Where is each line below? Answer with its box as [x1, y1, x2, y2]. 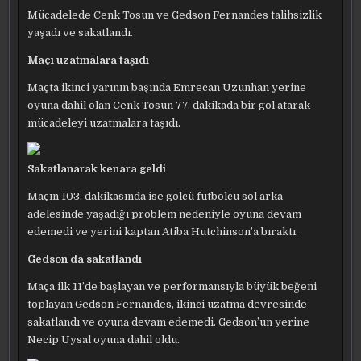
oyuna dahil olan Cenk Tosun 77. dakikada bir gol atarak [27, 99, 311, 111]
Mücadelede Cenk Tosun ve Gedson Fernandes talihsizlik [27, 9, 322, 21]
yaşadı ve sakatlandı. [27, 27, 134, 39]
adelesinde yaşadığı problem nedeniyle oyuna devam [27, 208, 302, 220]
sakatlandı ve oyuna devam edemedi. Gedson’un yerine [27, 316, 310, 328]
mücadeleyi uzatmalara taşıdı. [27, 117, 184, 129]
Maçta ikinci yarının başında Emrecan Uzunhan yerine [27, 81, 307, 93]
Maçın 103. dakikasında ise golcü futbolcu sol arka [27, 190, 284, 202]
